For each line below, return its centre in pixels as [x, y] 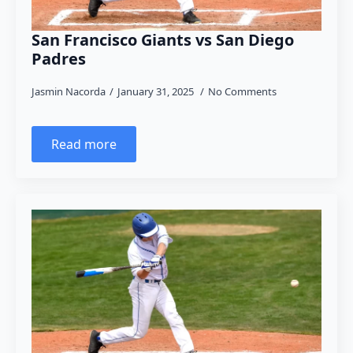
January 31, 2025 [157, 91]
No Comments [242, 91]
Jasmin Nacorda [69, 91]
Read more [84, 144]
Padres [59, 59]
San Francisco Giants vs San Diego [163, 40]
